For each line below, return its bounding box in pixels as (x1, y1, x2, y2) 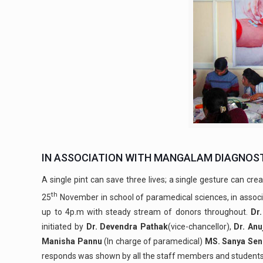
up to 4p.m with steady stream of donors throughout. (42, 207, 251, 217)
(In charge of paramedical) (102, 236, 205, 246)
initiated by (42, 221, 86, 231)
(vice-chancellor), (167, 221, 234, 231)
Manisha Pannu (42, 236, 102, 246)
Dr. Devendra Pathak (86, 221, 168, 231)
